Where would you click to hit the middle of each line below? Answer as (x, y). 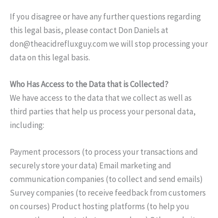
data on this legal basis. (50, 57)
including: (27, 125)
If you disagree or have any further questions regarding (105, 16)
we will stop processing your (158, 44)
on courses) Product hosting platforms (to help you (100, 207)
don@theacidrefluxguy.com (59, 44)
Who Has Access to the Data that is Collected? (89, 84)
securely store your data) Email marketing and (91, 166)
